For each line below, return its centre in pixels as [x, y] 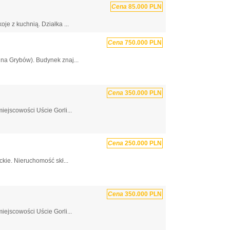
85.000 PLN [144, 7]
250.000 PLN [142, 143]
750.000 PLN [142, 42]
